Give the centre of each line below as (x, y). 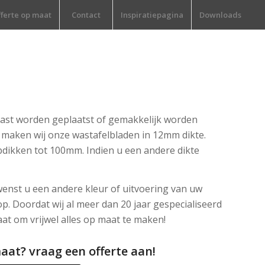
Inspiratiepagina (152, 15)
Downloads (221, 15)
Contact (86, 15)
